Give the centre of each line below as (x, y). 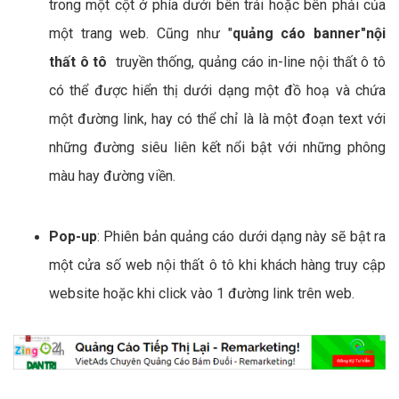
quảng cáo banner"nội (309, 34)
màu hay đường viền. (112, 176)
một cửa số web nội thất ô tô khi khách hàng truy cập (217, 265)
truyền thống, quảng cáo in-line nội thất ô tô (248, 62)
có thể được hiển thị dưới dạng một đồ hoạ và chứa (217, 91)
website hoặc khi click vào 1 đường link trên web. (202, 294)
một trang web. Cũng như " (141, 34)
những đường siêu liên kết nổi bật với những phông (217, 148)
